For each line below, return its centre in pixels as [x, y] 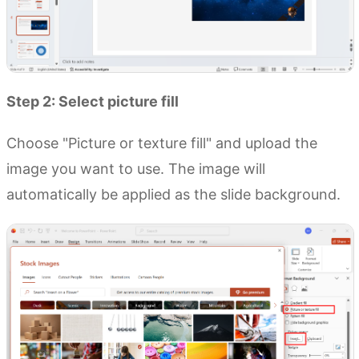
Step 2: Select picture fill [93, 102]
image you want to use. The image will [136, 169]
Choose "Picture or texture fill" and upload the [162, 143]
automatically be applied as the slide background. [173, 195]
